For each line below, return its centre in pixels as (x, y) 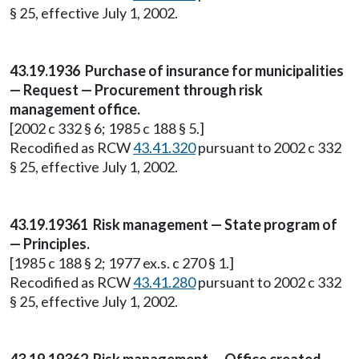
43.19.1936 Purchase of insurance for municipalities (177, 71)
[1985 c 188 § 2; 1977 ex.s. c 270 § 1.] (122, 263)
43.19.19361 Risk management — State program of (173, 224)
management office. (75, 109)
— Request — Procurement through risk (136, 90)
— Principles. (50, 244)
